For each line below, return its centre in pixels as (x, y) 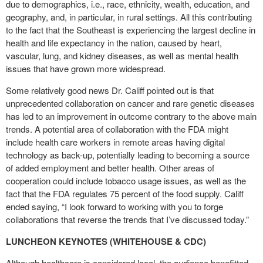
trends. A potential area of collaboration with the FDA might (117, 129)
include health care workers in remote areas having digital (115, 142)
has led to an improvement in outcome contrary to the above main (131, 116)
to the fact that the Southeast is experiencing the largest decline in (131, 30)
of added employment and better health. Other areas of (110, 168)
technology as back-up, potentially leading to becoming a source (128, 155)
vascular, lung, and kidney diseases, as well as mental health (122, 55)
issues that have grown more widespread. (86, 68)
